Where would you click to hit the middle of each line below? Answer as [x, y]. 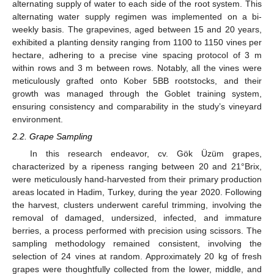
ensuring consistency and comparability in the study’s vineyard [137, 106]
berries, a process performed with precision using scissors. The [137, 231]
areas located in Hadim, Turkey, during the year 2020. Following [137, 192]
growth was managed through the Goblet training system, [137, 94]
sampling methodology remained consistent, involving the [137, 244]
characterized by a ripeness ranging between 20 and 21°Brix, [137, 167]
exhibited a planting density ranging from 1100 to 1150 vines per [137, 42]
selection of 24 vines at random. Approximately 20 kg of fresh [137, 257]
